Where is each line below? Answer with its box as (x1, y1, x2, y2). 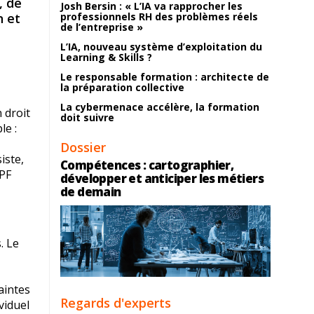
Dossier (60, 139, 106, 156)
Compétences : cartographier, (60, 157, 234, 173)
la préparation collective (60, 81, 184, 94)
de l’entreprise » (60, 20, 143, 34)
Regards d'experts (60, 294, 171, 311)
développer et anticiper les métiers (60, 170, 264, 186)
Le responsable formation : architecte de (60, 70, 269, 83)
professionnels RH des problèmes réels (60, 10, 258, 23)
